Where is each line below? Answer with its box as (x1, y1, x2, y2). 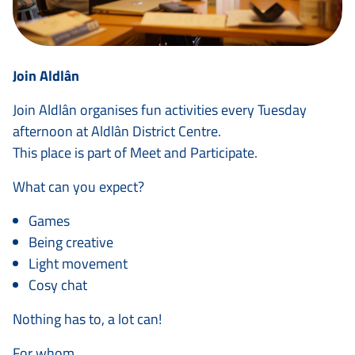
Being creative (29, 231, 113, 253)
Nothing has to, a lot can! (13, 308, 162, 330)
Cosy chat (29, 274, 87, 296)
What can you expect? (13, 176, 144, 197)
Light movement (29, 253, 128, 274)
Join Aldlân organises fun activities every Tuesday (13, 99, 307, 120)
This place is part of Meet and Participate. (13, 142, 258, 163)
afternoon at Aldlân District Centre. (13, 120, 221, 142)
